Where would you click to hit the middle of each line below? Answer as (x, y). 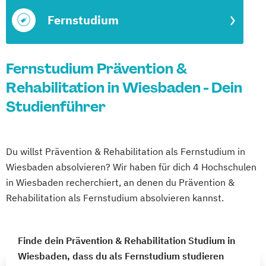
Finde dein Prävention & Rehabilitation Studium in (126, 240)
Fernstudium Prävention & (96, 69)
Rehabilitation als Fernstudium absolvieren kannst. (115, 198)
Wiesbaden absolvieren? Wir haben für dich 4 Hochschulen (131, 167)
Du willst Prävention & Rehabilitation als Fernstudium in (126, 151)
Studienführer (56, 107)
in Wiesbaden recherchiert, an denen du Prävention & (120, 182)
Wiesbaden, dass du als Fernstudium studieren (121, 256)
